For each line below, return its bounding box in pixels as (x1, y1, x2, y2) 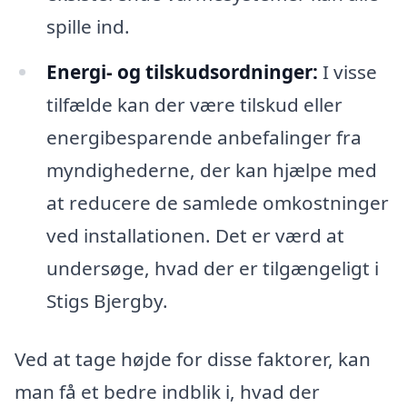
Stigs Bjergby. (45, 288, 168, 314)
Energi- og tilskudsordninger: (45, 59, 318, 85)
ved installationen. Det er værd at (45, 223, 344, 249)
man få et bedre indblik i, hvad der (15, 379, 320, 405)
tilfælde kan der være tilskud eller (45, 92, 342, 118)
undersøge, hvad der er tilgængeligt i (45, 255, 379, 282)
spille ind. (45, 14, 130, 40)
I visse (317, 59, 377, 85)
